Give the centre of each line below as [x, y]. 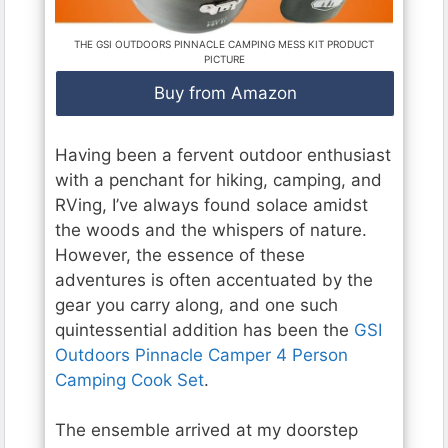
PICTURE [224, 59]
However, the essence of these [180, 254]
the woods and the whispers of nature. [211, 229]
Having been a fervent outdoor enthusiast [223, 154]
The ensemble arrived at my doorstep [206, 430]
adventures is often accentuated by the [214, 279]
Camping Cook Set [129, 379]
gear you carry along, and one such [196, 304]
